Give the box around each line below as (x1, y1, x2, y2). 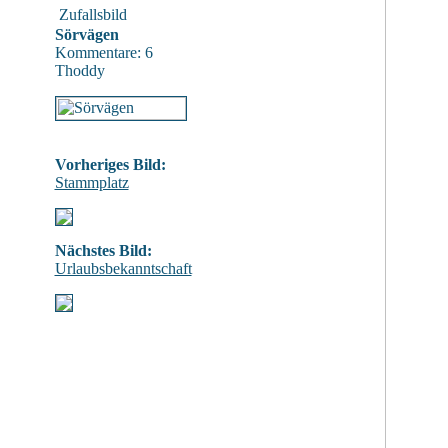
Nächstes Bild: (54, 242, 152, 259)
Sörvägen (54, 26, 119, 43)
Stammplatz (54, 174, 129, 191)
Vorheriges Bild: (54, 156, 166, 173)
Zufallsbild (58, 6, 127, 23)
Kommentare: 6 (54, 44, 153, 61)
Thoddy (54, 62, 105, 79)
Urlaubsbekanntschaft (54, 260, 192, 277)
